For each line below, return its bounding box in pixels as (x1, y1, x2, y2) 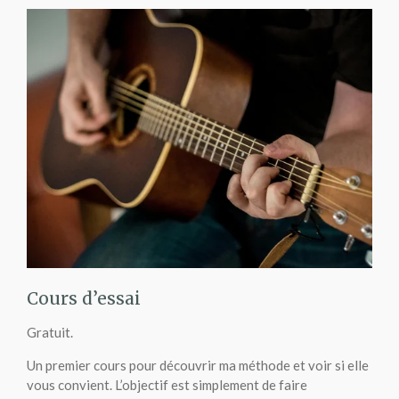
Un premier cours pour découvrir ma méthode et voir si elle (27, 356, 369, 373)
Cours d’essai (27, 287, 141, 309)
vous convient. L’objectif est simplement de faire (27, 376, 307, 393)
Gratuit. (27, 323, 76, 340)
